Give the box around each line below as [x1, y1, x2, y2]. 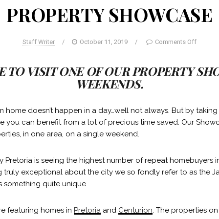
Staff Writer [22, 38, 55, 46]
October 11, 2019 [80, 38, 128, 46]
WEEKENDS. [76, 76, 143, 92]
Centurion [118, 206, 153, 215]
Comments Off [155, 38, 197, 46]
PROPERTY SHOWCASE [6, 2, 213, 27]
